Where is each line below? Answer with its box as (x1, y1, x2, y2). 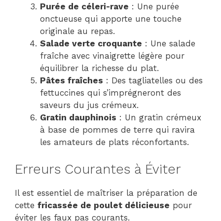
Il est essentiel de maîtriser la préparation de (15, 187, 197, 198)
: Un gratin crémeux (116, 112, 201, 123)
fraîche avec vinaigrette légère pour (40, 51, 184, 61)
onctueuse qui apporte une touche (40, 14, 182, 24)
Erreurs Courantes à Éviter (15, 161, 181, 177)
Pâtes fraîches (40, 75, 103, 86)
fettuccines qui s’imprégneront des (40, 88, 181, 98)
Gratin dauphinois (40, 112, 116, 123)
